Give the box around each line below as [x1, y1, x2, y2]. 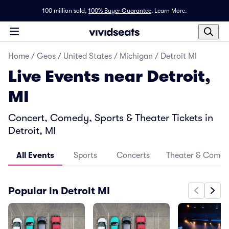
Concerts [117, 151, 150, 160]
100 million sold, [42, 7, 87, 14]
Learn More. [154, 7, 187, 14]
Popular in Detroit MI [8, 185, 110, 197]
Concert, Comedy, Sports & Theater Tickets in [8, 112, 213, 124]
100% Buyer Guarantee [88, 7, 151, 14]
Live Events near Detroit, [8, 67, 211, 86]
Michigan [120, 52, 153, 61]
